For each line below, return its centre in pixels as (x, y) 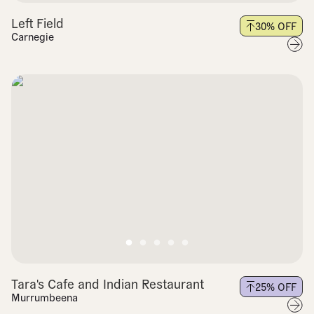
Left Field (37, 23)
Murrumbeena (45, 297)
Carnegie (33, 36)
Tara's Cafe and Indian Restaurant (108, 284)
